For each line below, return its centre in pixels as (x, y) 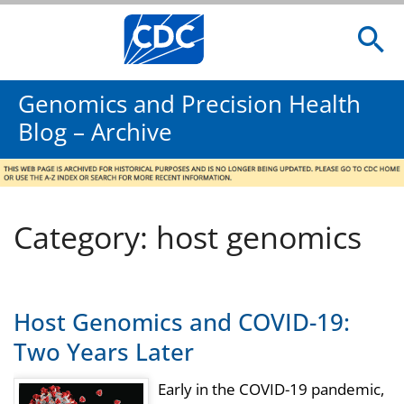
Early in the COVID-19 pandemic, (271, 390)
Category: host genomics (188, 238)
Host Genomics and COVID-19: (182, 321)
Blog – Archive (95, 132)
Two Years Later (104, 351)
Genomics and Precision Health (189, 104)
